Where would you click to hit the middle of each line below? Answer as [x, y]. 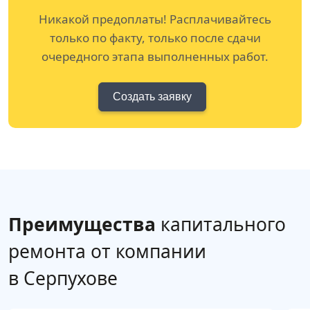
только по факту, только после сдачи [155, 38]
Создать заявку [152, 97]
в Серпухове [63, 279]
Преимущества [82, 225]
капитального [221, 225]
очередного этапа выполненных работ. [155, 57]
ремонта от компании [107, 252]
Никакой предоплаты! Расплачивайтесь [155, 19]
